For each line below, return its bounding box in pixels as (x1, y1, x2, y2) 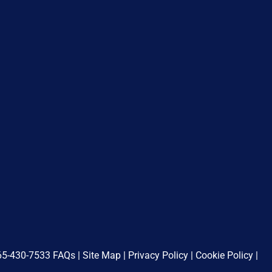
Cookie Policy (195, 250, 253, 262)
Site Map (80, 250, 121, 262)
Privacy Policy (128, 250, 188, 262)
